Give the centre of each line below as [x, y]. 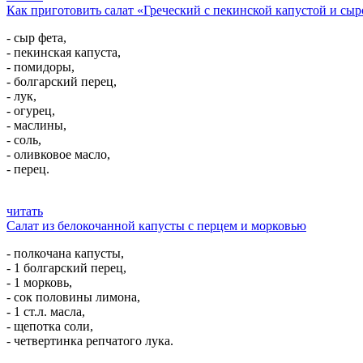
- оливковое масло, [58, 154]
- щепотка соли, [50, 326]
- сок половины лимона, [73, 297]
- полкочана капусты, [65, 253]
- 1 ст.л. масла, [46, 312]
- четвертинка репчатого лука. [90, 341]
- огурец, [31, 111]
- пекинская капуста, [64, 52]
